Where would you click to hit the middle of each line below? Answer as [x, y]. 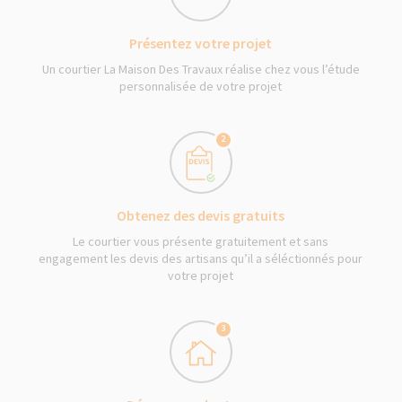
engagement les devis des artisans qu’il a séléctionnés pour [201, 258]
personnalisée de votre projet [201, 86]
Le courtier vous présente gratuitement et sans [201, 241]
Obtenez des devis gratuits [201, 215]
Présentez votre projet [201, 43]
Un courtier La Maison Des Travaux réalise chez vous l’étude [201, 69]
